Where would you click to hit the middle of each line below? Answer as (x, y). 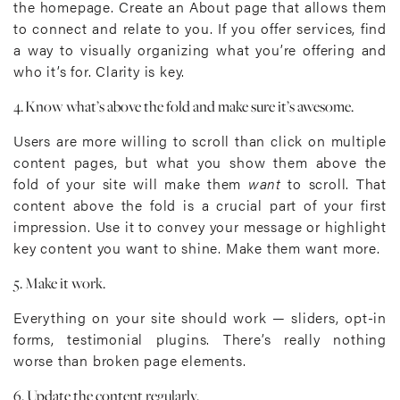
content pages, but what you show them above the (200, 162)
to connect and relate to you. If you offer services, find (200, 28)
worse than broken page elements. (130, 360)
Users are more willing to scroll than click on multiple (200, 141)
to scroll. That (333, 183)
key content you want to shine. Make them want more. (197, 248)
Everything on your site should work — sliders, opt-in (200, 317)
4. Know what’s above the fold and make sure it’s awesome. (183, 106)
